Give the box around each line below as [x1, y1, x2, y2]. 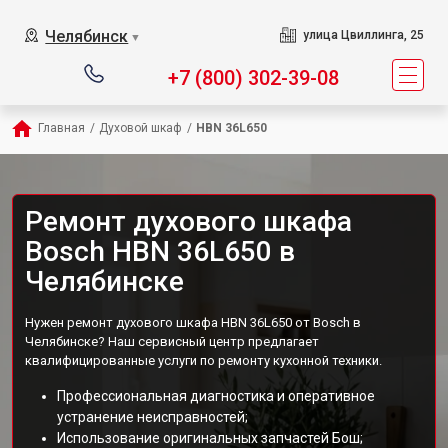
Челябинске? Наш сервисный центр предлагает [25, 334, 319, 349]
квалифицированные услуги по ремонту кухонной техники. [25, 353, 382, 368]
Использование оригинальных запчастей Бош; [57, 430, 363, 446]
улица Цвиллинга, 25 [302, 28, 424, 42]
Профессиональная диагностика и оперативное [57, 388, 375, 404]
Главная [38, 121, 85, 135]
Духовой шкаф [99, 121, 182, 135]
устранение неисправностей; [57, 409, 248, 425]
